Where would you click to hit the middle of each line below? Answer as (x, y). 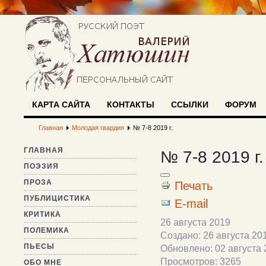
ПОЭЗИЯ (41, 166)
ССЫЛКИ (190, 104)
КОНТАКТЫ (131, 104)
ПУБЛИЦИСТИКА (57, 198)
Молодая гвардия (98, 128)
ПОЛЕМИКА (47, 230)
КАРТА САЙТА (61, 104)
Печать (194, 186)
